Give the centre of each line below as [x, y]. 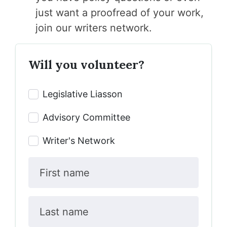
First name [64, 173]
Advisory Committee [86, 117]
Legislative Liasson [83, 94]
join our [53, 28]
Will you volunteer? [86, 64]
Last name [64, 212]
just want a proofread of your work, [120, 13]
